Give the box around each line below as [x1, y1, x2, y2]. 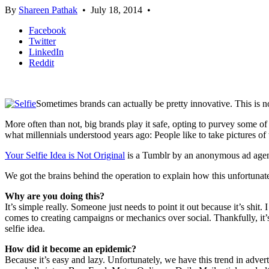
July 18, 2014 [91, 5, 142, 16]
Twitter [29, 36, 56, 47]
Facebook [29, 25, 66, 36]
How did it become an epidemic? [5, 244, 136, 255]
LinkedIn [29, 47, 64, 58]
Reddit [29, 58, 54, 68]
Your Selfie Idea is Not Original [5, 150, 125, 161]
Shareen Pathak [19, 5, 77, 16]
